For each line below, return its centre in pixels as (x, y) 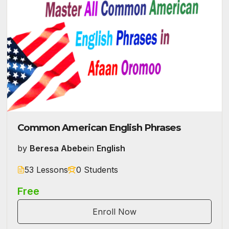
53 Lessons (46, 169)
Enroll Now (114, 211)
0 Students (97, 169)
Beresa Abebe (58, 148)
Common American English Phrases (99, 128)
